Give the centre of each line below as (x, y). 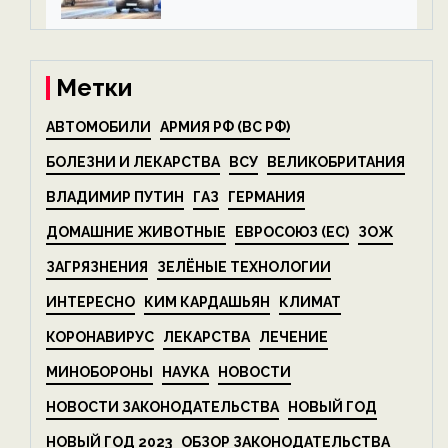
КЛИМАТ (310, 302)
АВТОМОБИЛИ (98, 127)
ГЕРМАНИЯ (266, 197)
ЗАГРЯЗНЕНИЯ (97, 267)
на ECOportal (218, 27)
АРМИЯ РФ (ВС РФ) (225, 127)
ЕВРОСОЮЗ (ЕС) (292, 232)
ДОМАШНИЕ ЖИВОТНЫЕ (136, 232)
